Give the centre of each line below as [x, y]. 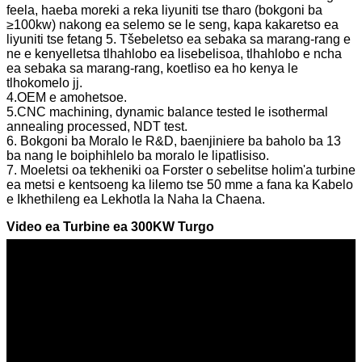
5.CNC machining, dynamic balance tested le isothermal [167, 112]
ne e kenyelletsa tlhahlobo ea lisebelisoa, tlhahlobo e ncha [174, 54]
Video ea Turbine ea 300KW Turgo [110, 227]
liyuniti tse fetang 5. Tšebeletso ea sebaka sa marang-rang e [179, 40]
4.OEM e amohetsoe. [67, 98]
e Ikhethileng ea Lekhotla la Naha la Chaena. [136, 200]
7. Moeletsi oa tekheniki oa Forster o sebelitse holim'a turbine [181, 170]
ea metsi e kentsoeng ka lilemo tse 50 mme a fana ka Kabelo [180, 185]
